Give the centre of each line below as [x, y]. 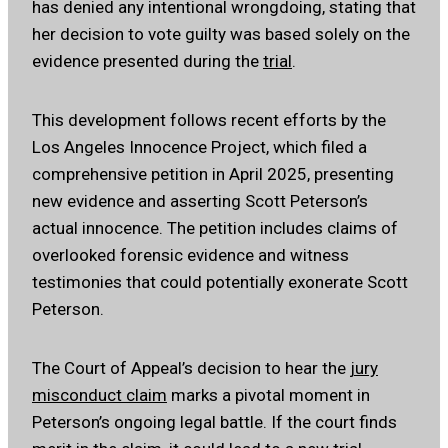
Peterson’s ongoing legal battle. [149, 422]
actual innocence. [97, 228]
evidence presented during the [147, 61]
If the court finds [334, 422]
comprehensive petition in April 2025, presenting [213, 174]
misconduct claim [99, 395]
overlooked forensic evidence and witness [190, 255]
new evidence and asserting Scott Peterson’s [200, 201]
